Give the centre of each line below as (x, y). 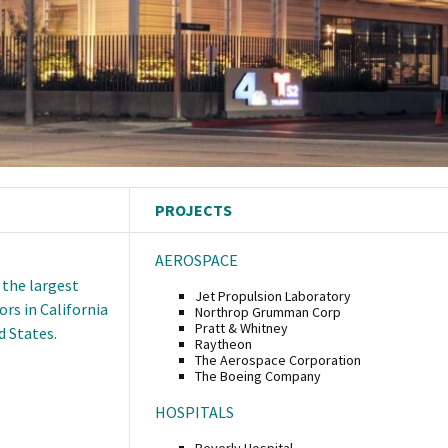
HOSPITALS (194, 411)
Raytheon (223, 343)
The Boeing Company (258, 375)
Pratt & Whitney (241, 327)
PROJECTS (193, 209)
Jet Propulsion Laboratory (273, 295)
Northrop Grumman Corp (268, 311)
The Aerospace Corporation (278, 359)
